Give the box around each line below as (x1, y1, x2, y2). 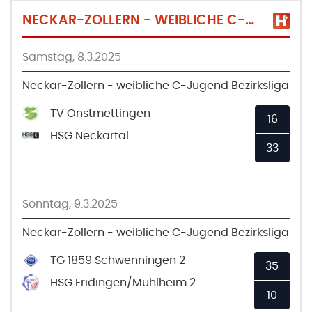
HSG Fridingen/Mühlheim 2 (50, 276, 196, 288)
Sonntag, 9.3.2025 (22, 198, 118, 210)
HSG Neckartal (50, 130, 129, 141)
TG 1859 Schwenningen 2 (50, 254, 185, 266)
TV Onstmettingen (50, 107, 150, 119)
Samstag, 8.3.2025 (22, 51, 121, 63)
